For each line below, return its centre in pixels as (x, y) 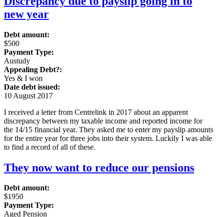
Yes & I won (23, 78)
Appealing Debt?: (33, 69)
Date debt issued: (32, 87)
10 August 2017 (28, 95)
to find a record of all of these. (50, 147)
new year (26, 14)
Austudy (17, 61)
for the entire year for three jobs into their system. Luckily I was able (108, 138)
